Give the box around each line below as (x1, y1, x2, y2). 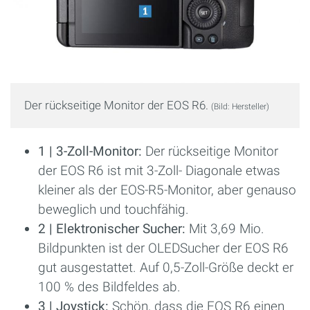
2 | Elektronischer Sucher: (38, 221, 185, 237)
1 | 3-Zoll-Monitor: (38, 143, 142, 160)
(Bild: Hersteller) (211, 102, 269, 112)
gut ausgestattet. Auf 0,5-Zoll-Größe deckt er (38, 259, 293, 276)
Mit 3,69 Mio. (185, 221, 264, 237)
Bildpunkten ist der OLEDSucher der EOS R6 (38, 240, 289, 257)
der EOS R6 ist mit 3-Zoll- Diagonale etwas (38, 163, 280, 179)
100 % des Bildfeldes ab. (38, 279, 181, 295)
